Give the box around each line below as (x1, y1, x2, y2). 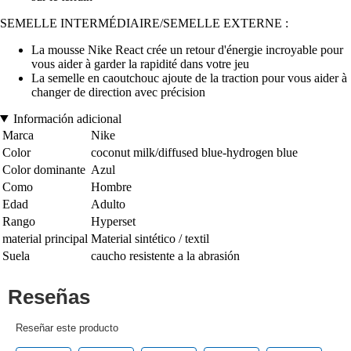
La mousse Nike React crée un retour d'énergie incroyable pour (31, 42, 343, 56)
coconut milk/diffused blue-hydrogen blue (91, 145, 298, 159)
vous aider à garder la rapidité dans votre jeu (31, 56, 249, 71)
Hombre (91, 179, 132, 194)
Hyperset (91, 214, 136, 228)
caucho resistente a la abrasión (91, 248, 240, 262)
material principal (2, 231, 88, 245)
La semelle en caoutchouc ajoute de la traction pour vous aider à (31, 71, 347, 85)
